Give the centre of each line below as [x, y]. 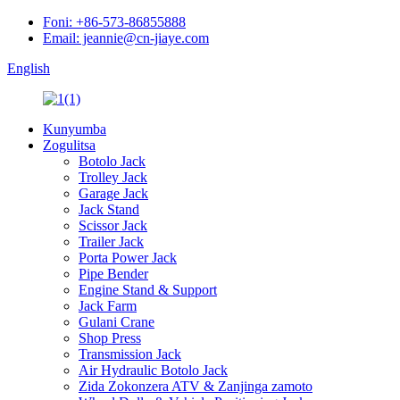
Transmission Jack [130, 354]
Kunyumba [75, 129]
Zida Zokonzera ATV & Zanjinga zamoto [196, 386]
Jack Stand [109, 209]
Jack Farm [108, 306]
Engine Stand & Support [148, 290]
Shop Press [110, 338]
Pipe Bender [113, 274]
